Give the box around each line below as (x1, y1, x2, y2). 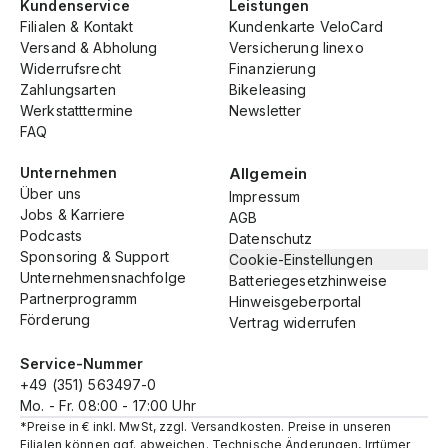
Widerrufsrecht (20, 59, 121, 77)
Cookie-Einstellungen (229, 250, 373, 268)
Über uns (20, 184, 82, 202)
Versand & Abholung (20, 38, 158, 56)
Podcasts (20, 226, 83, 244)
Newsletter (229, 101, 302, 119)
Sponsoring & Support (20, 247, 169, 265)
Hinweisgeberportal (229, 292, 362, 310)
